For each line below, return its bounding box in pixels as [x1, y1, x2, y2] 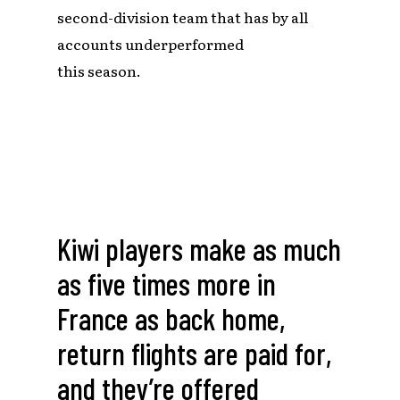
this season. [57, 59, 142, 81]
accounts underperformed [57, 32, 245, 54]
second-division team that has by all [57, 5, 309, 28]
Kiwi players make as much [57, 230, 342, 268]
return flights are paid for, [57, 335, 332, 372]
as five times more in [57, 265, 277, 303]
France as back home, [57, 300, 286, 337]
